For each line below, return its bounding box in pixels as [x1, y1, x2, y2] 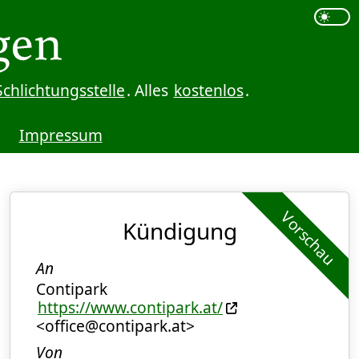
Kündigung [122, 215, 237, 246]
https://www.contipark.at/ [38, 296, 223, 318]
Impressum [18, 123, 103, 146]
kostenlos [173, 79, 244, 101]
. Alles [126, 79, 172, 101]
